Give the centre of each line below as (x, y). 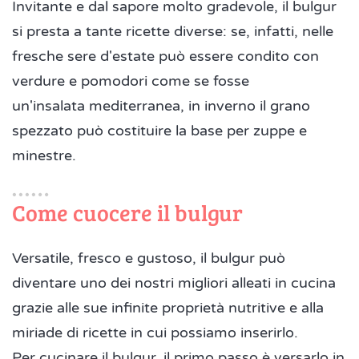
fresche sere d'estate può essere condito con (165, 56)
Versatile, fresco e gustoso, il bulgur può (149, 258)
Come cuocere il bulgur (127, 213)
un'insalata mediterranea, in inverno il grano (161, 106)
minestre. (46, 156)
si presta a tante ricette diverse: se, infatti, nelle (173, 32)
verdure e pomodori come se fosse (131, 81)
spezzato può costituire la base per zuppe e (159, 131)
